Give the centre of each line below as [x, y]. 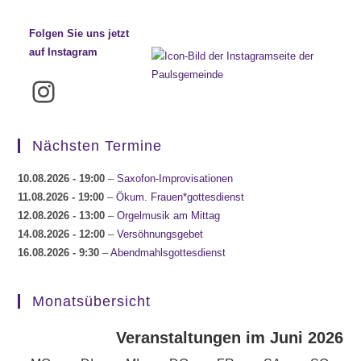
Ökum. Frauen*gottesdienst [180, 197]
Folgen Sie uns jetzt [79, 33]
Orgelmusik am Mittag [169, 215]
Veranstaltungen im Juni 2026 [229, 337]
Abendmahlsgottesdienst [168, 252]
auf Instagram [63, 52]
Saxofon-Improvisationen [175, 178]
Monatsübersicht [92, 301]
